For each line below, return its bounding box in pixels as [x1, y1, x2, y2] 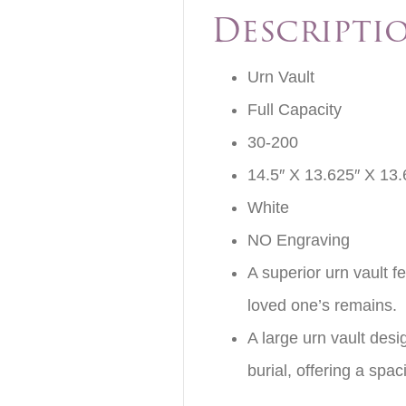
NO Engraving [246, 230, 350, 249]
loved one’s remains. [246, 295, 397, 314]
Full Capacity [246, 100, 342, 119]
